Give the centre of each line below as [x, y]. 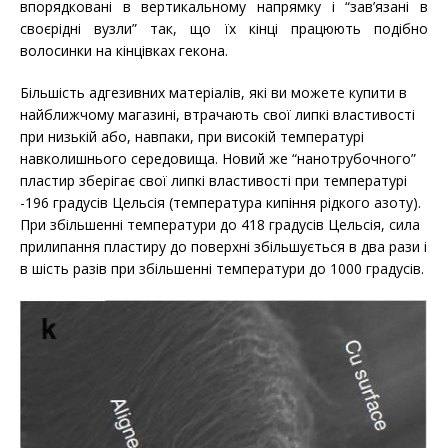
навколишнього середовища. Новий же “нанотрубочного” [218, 159]
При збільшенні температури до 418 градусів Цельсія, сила [220, 225]
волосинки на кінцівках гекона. [124, 51]
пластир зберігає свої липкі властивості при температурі [213, 181]
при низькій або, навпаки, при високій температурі [192, 137]
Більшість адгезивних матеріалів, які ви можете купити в [213, 93]
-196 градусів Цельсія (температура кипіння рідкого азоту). [220, 203]
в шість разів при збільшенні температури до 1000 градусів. [222, 269]
